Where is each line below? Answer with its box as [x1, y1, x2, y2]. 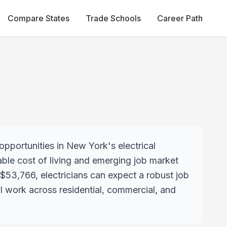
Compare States [8, 13, 69, 23]
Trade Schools [86, 13, 141, 23]
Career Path [157, 13, 203, 23]
